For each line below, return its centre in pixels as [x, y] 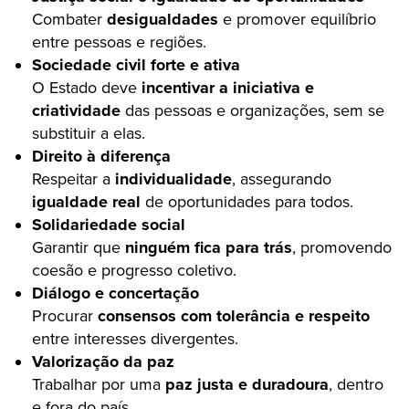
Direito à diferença [101, 156]
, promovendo [342, 247]
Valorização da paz [103, 362]
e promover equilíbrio [297, 19]
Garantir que [79, 247]
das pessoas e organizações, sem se [252, 110]
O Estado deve [87, 88]
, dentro [356, 384]
